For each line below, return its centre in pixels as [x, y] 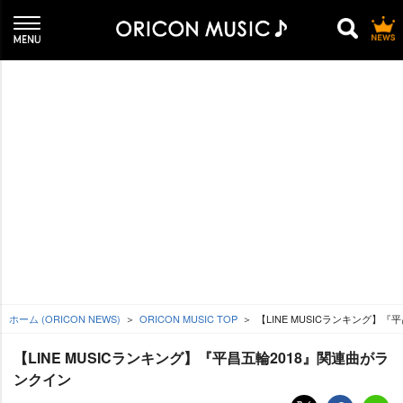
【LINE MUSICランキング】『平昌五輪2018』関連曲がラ [201, 358]
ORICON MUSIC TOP [188, 318]
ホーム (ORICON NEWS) [65, 318]
